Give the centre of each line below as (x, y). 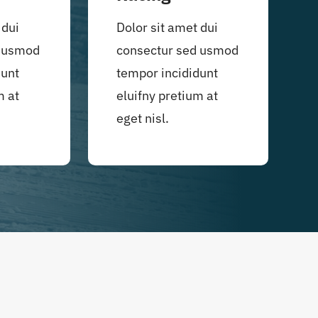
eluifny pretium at (167, 95)
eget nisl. (142, 118)
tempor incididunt (167, 72)
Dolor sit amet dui (167, 27)
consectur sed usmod (177, 50)
